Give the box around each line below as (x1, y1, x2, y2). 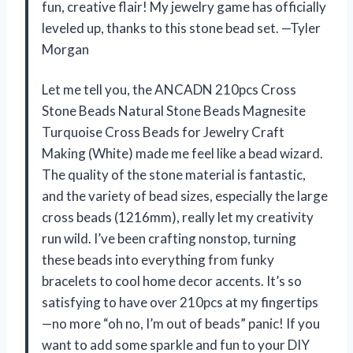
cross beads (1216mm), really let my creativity (42, 208, 314, 225)
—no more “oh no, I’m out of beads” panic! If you (42, 314, 320, 332)
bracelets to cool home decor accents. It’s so (42, 272, 302, 289)
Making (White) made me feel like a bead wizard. (42, 144, 323, 162)
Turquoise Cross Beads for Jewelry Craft (42, 123, 284, 140)
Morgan (42, 40, 89, 58)
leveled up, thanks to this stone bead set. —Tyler (42, 19, 321, 36)
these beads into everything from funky (42, 251, 274, 268)
